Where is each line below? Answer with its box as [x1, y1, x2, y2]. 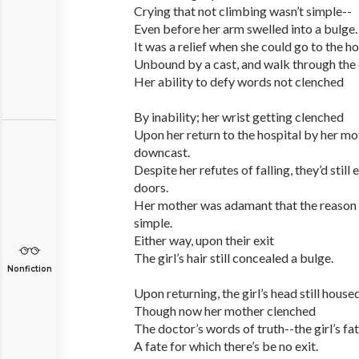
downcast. [134, 144, 190, 159]
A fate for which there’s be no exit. [134, 338, 318, 353]
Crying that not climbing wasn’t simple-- [134, 3, 352, 18]
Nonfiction [6, 264, 52, 274]
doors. [134, 179, 168, 195]
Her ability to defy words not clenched [134, 74, 344, 89]
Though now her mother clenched [134, 303, 316, 318]
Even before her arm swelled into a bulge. [134, 21, 357, 36]
